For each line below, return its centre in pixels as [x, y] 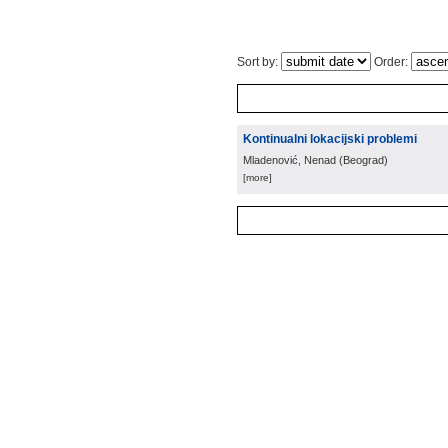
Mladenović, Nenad [289, 160]
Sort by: [259, 62]
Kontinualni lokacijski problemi [330, 139]
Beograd [363, 160]
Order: [391, 62]
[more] [257, 177]
